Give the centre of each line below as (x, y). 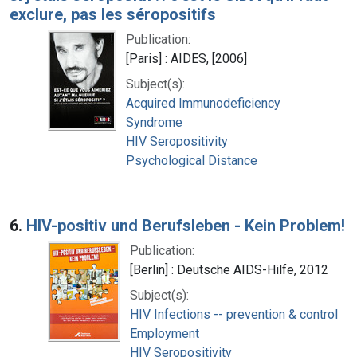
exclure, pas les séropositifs (113, 14)
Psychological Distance (192, 160)
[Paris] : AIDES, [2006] (186, 58)
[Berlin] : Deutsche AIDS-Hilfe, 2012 (229, 269)
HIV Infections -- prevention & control (234, 314)
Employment (165, 333)
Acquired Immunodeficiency (203, 103)
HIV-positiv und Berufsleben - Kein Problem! (186, 225)
